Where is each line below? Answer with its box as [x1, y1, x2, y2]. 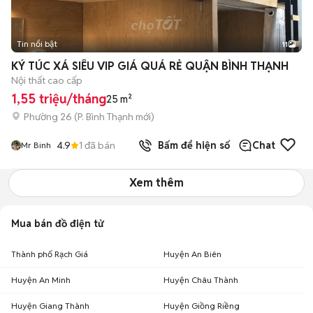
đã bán [82, 138, 115, 152]
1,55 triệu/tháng [11, 91, 106, 107]
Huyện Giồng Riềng [163, 300, 240, 311]
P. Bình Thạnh [78, 110, 133, 123]
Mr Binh [21, 140, 51, 150]
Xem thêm [129, 175, 184, 190]
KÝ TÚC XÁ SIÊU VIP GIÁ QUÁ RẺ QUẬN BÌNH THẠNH [11, 59, 289, 73]
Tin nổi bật [17, 38, 57, 49]
